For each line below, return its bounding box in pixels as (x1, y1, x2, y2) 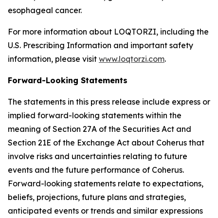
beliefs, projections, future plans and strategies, (8, 192, 186, 202)
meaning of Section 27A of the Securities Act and (8, 124, 191, 134)
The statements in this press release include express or (8, 97, 210, 107)
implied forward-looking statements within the (8, 110, 182, 120)
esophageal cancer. (8, 5, 82, 15)
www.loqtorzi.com (99, 54, 164, 64)
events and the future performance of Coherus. (8, 165, 184, 175)
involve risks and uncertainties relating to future (8, 151, 187, 161)
